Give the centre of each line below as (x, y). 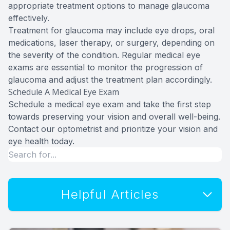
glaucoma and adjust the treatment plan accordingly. (110, 79)
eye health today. (41, 141)
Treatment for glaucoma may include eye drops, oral (111, 30)
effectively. (29, 18)
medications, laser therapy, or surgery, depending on (111, 42)
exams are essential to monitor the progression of (106, 67)
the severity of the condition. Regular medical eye (104, 55)
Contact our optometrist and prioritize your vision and (113, 129)
